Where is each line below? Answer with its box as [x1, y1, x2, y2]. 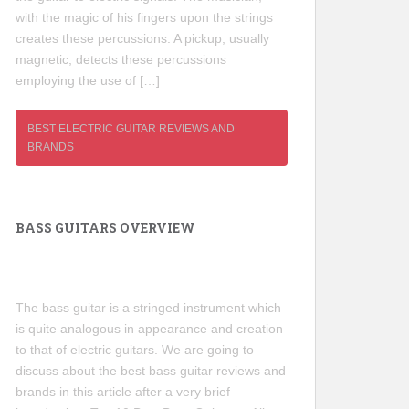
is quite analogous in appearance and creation [16, 321, 283, 337]
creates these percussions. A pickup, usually [16, 31, 269, 47]
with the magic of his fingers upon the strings [16, 10, 273, 26]
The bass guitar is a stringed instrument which [16, 300, 281, 316]
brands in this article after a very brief [16, 384, 230, 400]
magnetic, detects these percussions [16, 52, 226, 68]
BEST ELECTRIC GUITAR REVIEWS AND [27, 122, 235, 136]
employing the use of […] [16, 73, 160, 89]
